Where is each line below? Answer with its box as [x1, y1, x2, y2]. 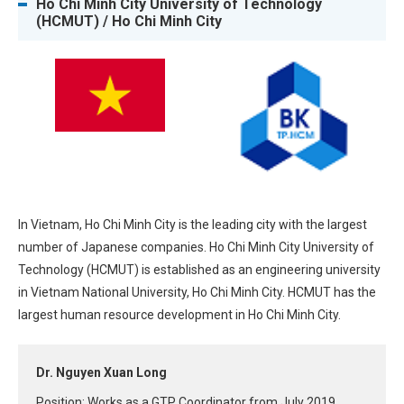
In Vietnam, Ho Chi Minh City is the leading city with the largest [18, 216, 367, 232]
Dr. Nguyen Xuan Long [36, 364, 167, 380]
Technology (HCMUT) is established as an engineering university [18, 262, 381, 277]
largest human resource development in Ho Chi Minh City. [18, 307, 341, 322]
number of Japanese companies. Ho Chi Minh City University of [18, 239, 374, 254]
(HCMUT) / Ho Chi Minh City [36, 13, 222, 31]
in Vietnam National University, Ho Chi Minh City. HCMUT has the [18, 284, 376, 299]
